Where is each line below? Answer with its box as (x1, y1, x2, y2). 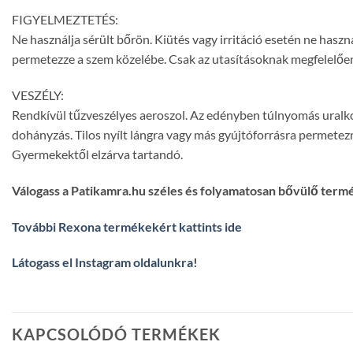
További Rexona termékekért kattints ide (12, 218, 242, 234)
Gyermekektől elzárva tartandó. (12, 147, 183, 162)
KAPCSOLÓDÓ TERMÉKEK (12, 325, 221, 344)
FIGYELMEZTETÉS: (12, 12, 118, 28)
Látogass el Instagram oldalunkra (12, 255, 193, 270)
